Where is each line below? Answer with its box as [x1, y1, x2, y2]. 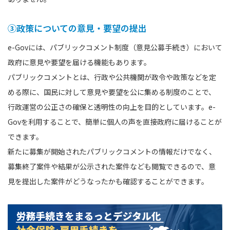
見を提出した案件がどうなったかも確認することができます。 [8, 176, 208, 186]
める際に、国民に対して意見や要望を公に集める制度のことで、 [8, 86, 216, 97]
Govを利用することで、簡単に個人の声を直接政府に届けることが [8, 116, 222, 127]
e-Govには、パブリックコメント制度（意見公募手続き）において [8, 42, 222, 52]
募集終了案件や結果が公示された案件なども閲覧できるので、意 [8, 161, 216, 171]
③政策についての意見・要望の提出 [8, 21, 147, 34]
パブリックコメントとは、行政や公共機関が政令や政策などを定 [8, 71, 216, 82]
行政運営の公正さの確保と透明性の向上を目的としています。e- [8, 101, 216, 112]
